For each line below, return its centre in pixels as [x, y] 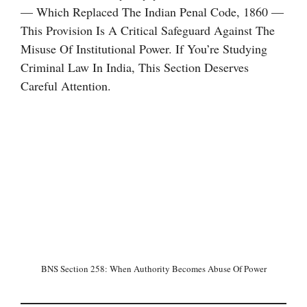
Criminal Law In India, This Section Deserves [135, 67]
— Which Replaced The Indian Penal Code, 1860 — [152, 12]
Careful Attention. [66, 86]
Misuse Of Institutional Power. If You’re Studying [144, 49]
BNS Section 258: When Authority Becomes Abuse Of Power [153, 269]
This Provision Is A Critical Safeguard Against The [148, 30]
